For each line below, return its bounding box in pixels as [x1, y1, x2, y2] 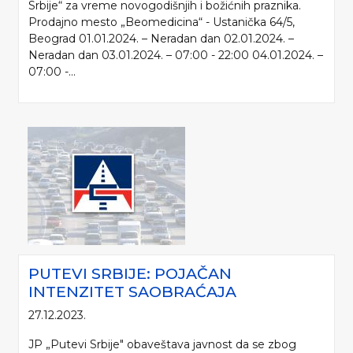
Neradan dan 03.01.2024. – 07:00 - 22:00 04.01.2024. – [28, 48, 323, 63]
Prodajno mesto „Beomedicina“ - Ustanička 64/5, [28, 15, 295, 30]
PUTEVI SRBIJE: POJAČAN [28, 264, 232, 284]
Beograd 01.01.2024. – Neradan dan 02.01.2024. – [28, 32, 294, 46]
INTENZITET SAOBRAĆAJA [28, 282, 236, 302]
